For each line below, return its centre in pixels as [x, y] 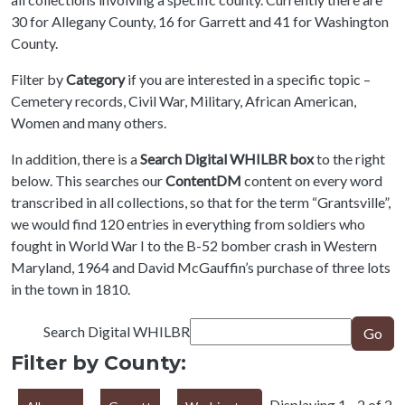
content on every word [312, 180]
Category [95, 79]
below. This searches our [88, 180]
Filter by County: [99, 362]
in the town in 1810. [71, 289]
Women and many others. [89, 122]
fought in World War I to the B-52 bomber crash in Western [194, 245]
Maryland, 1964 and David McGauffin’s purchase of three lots [201, 267]
